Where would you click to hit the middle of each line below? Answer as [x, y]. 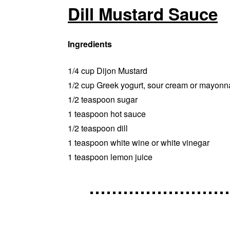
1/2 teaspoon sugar [103, 99]
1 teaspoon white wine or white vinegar [139, 142]
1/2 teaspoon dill [98, 128]
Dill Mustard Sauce [143, 13]
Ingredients [90, 44]
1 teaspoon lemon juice [110, 157]
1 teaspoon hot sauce [107, 113]
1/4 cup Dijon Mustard [108, 70]
